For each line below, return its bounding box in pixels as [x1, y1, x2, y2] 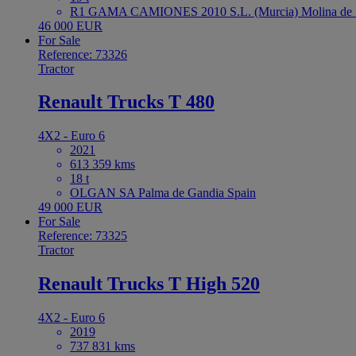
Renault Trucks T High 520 [38, 273, 260, 295]
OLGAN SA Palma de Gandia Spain [70, 186, 256, 200]
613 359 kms [70, 157, 135, 172]
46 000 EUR [38, 18, 103, 33]
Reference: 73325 [38, 229, 127, 243]
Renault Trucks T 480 [38, 91, 215, 113]
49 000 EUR [38, 200, 103, 215]
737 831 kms [70, 339, 135, 354]
